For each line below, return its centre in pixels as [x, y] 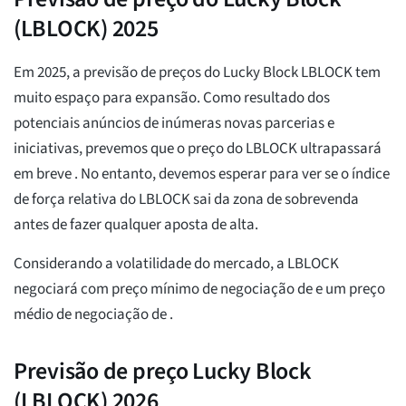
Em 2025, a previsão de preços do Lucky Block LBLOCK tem [197, 73]
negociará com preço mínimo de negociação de [164, 290]
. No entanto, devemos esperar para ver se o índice [232, 174]
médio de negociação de [92, 315]
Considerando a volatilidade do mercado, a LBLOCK [176, 264]
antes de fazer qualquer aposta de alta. [136, 225]
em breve [44, 174]
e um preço [350, 290]
